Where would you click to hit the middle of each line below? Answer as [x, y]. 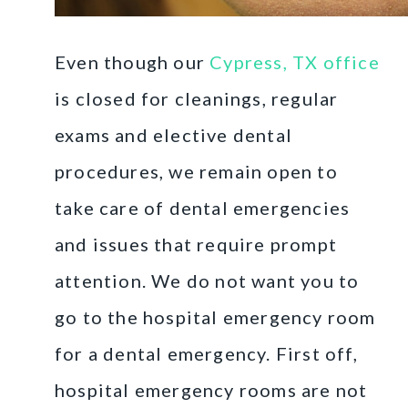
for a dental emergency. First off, [206, 353]
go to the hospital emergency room [215, 316]
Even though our [133, 61]
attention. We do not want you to [207, 280]
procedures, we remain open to [196, 171]
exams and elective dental [173, 134]
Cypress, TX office [295, 61]
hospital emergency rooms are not [211, 389]
